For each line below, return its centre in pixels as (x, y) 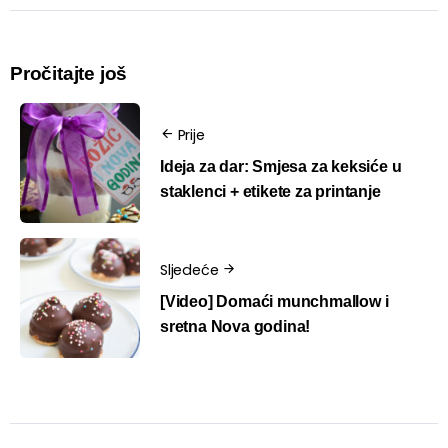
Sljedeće (189, 270)
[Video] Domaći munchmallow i (274, 301)
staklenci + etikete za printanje (270, 191)
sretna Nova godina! (235, 326)
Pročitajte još (69, 74)
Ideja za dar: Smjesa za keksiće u (281, 166)
